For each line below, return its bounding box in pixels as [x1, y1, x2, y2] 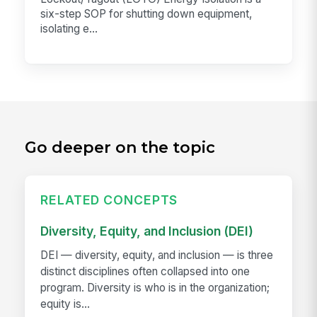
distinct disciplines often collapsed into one [40, 264, 250, 278]
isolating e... [40, 21, 98, 35]
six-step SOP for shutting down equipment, [40, 6, 253, 21]
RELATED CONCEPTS [40, 192, 178, 208]
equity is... [40, 296, 91, 311]
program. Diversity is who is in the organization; [40, 280, 270, 294]
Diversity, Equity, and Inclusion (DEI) [40, 223, 254, 238]
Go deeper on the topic [25, 137, 216, 157]
